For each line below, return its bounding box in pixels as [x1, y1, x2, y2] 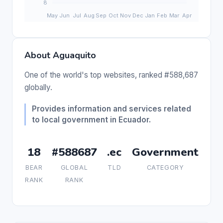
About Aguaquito [24, 49, 96, 61]
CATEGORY [146, 163, 184, 171]
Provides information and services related [32, 104, 191, 113]
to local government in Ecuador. [32, 114, 151, 124]
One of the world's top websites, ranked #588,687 [24, 70, 198, 80]
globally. [24, 82, 52, 92]
